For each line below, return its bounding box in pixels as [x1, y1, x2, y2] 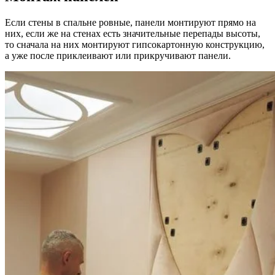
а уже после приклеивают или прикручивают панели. [5, 50, 231, 61]
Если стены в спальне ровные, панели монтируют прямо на [5, 17, 256, 28]
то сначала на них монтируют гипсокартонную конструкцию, [5, 39, 265, 50]
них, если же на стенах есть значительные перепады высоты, [5, 28, 260, 39]
